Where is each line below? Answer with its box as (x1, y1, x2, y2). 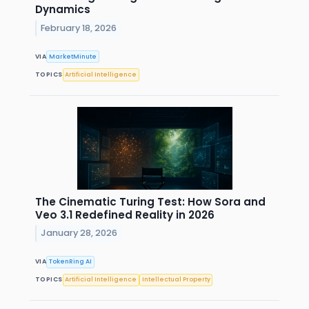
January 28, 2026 (41, 227, 118, 239)
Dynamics (35, 2, 90, 17)
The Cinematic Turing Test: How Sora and (35, 194, 266, 209)
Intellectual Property (141, 275, 210, 284)
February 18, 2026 (41, 22, 117, 34)
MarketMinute (49, 52, 97, 61)
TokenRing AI (49, 257, 92, 266)
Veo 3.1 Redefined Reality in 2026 (35, 207, 215, 222)
